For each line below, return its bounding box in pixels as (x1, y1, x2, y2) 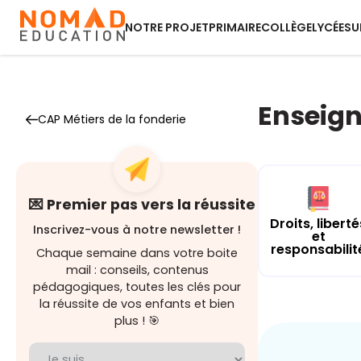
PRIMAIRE (209, 19, 261, 35)
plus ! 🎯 (114, 313, 160, 329)
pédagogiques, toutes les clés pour (33, 279, 241, 295)
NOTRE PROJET (125, 19, 209, 35)
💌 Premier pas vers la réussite (29, 195, 255, 214)
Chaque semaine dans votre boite (36, 245, 238, 261)
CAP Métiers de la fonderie (38, 111, 186, 127)
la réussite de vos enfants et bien (39, 296, 234, 312)
